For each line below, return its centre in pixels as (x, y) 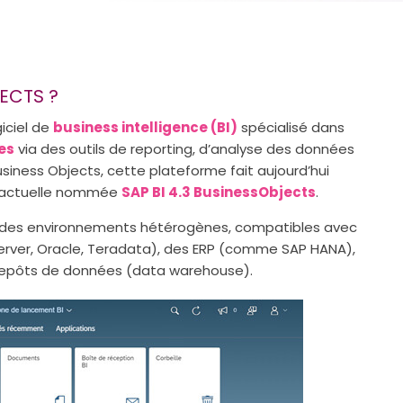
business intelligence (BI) (145, 127)
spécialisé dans (291, 127)
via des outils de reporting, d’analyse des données (184, 148)
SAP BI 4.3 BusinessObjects (219, 192)
